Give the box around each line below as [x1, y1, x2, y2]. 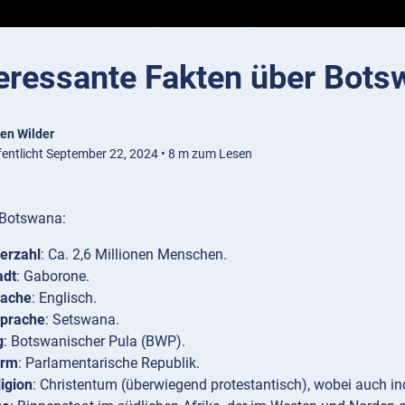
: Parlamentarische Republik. [18, 354, 200, 372]
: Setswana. [45, 311, 119, 329]
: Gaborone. [16, 268, 89, 286]
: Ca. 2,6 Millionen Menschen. [41, 246, 227, 264]
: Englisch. [32, 289, 97, 307]
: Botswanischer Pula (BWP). [4, 333, 185, 351]
